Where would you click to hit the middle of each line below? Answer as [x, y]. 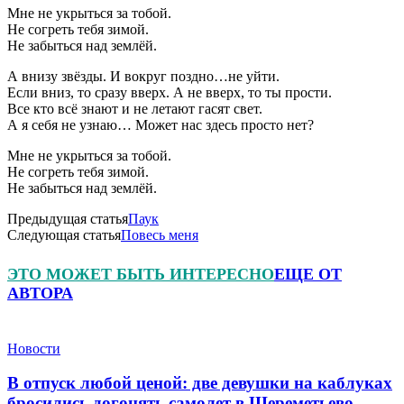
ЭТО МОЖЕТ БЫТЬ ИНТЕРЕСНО [141, 274]
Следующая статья [64, 234]
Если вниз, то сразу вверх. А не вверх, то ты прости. [170, 92]
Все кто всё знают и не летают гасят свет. [135, 108]
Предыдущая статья [68, 218]
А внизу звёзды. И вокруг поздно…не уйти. [143, 76]
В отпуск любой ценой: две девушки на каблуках [200, 383]
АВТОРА [40, 293]
